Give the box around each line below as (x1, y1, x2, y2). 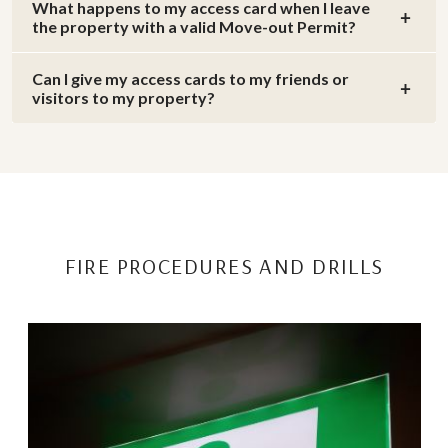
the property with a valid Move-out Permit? (32, 17, 356, 37)
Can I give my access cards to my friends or (32, 69, 349, 89)
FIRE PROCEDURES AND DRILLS (65, 252, 384, 281)
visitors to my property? (32, 88, 215, 108)
